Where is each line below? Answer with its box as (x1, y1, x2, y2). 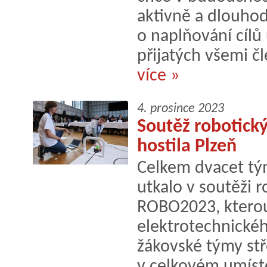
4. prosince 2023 (137, 101, 224, 116)
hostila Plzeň (137, 136, 237, 156)
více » (137, 67, 179, 85)
